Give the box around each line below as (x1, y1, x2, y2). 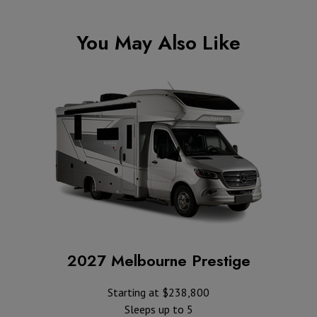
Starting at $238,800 (108, 284, 209, 299)
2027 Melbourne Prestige (67, 248, 250, 272)
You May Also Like (76, 28, 241, 57)
